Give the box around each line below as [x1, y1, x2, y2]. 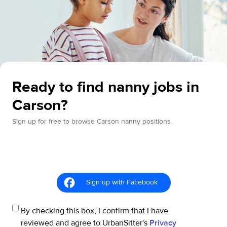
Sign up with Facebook [86, 178, 158, 187]
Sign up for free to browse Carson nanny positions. [12, 117, 172, 126]
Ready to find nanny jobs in [12, 78, 199, 96]
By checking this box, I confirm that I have [21, 206, 168, 216]
